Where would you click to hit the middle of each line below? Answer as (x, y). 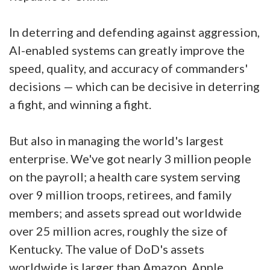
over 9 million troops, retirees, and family (120, 195)
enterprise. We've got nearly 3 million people (130, 159)
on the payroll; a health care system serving (125, 177)
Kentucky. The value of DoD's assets (107, 249)
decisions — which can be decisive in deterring (134, 86)
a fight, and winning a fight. (80, 104)
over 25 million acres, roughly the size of (118, 231)
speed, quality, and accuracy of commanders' (128, 68)
